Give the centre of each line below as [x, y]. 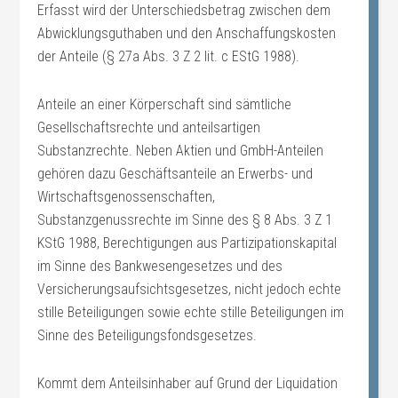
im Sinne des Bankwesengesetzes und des [160, 266]
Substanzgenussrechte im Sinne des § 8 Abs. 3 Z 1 [185, 220]
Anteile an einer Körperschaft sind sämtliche [165, 104]
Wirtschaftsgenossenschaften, [127, 197]
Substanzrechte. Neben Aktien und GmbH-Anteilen [181, 151]
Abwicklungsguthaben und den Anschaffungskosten [187, 33]
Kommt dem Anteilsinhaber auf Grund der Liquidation [188, 383]
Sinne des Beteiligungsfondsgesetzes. [147, 335]
